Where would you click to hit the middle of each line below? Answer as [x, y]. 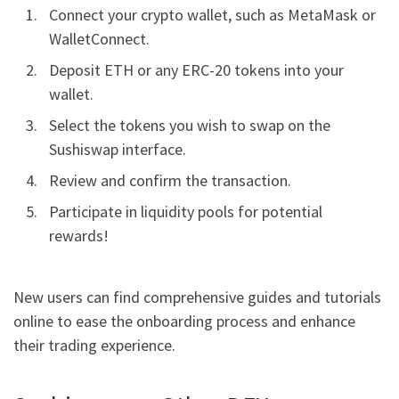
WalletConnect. [99, 38]
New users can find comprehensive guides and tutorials [197, 297]
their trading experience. [94, 346]
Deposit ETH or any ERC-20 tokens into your [196, 69]
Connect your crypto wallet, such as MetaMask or [212, 14]
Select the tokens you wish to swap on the [190, 125]
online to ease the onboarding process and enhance [184, 322]
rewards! [79, 235]
